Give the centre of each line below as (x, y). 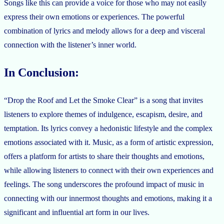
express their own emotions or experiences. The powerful (94, 17)
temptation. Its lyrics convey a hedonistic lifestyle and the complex (108, 128)
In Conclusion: (41, 73)
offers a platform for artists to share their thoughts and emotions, (104, 156)
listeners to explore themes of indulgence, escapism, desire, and (103, 114)
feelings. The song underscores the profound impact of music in (104, 184)
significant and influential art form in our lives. (77, 212)
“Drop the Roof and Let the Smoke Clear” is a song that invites (103, 100)
